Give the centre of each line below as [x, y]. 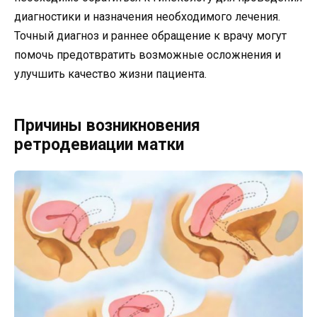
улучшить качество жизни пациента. [110, 74]
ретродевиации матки [99, 145]
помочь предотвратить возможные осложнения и [148, 55]
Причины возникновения [107, 126]
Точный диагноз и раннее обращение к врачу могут [150, 36]
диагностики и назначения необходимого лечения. [147, 17]
